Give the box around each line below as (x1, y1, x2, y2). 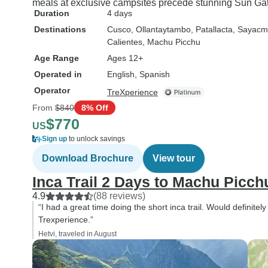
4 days (107, 8, 132, 18)
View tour (153, 153, 195, 163)
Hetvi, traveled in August (38, 230, 117, 238)
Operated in (34, 69, 82, 79)
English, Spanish (107, 69, 170, 79)
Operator (34, 86, 70, 95)
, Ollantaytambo (131, 25, 191, 34)
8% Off (81, 102, 108, 112)
